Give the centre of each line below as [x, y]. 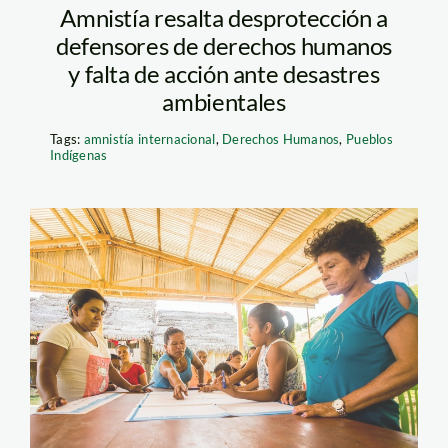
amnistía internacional [149, 139]
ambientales [224, 102]
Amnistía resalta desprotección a [224, 18]
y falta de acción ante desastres [224, 74]
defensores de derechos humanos [224, 46]
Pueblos [369, 139]
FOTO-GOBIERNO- [204, 278]
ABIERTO [130, 319]
